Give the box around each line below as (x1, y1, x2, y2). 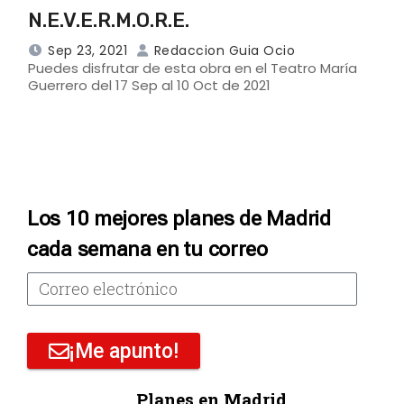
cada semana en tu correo (27, 237, 268, 262)
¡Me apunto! (69, 338, 179, 363)
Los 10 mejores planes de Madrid (27, 207, 331, 232)
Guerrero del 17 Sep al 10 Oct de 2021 (28, 76, 271, 96)
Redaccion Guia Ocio (150, 41, 295, 60)
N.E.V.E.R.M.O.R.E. (28, 8, 189, 33)
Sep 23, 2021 (48, 41, 127, 60)
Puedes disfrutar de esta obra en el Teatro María (28, 59, 357, 78)
